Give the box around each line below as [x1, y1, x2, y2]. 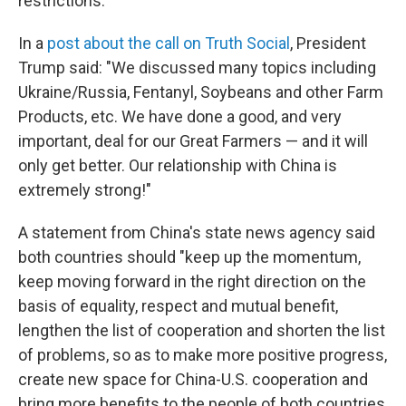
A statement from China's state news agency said [18, 223, 375, 242]
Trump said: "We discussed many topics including [18, 58, 376, 77]
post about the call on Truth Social [47, 34, 290, 53]
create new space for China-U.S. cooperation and [18, 370, 368, 389]
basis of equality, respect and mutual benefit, [18, 296, 338, 315]
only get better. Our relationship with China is [18, 156, 337, 175]
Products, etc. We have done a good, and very [18, 107, 342, 126]
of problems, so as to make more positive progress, [18, 345, 387, 364]
